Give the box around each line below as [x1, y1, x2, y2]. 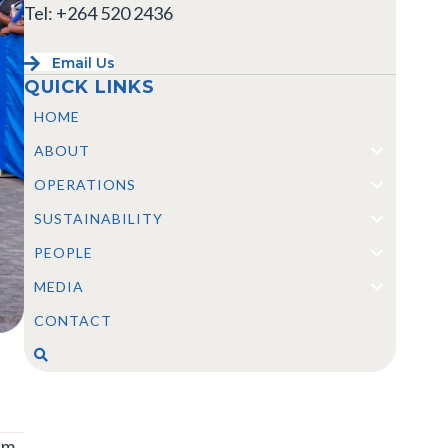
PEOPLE [34, 243, 93, 261]
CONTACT [34, 311, 112, 329]
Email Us [52, 54, 115, 72]
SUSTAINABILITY [34, 209, 163, 227]
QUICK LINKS [24, 75, 155, 98]
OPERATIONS [34, 175, 136, 193]
